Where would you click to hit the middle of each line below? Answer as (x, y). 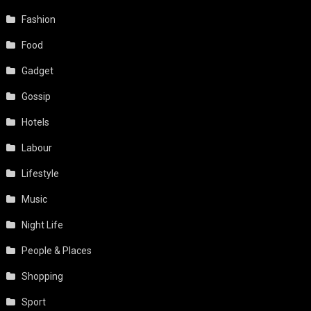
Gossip (36, 96)
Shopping (43, 276)
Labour (37, 148)
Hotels (36, 122)
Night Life (43, 225)
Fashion (39, 19)
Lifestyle (41, 173)
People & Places (57, 250)
